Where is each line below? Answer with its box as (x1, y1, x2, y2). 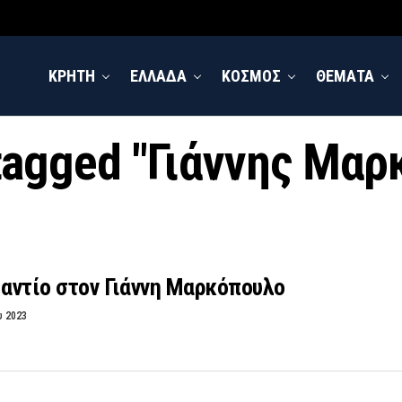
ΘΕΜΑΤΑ (316, 66, 374, 85)
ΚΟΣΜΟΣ (222, 66, 281, 85)
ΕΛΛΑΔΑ (130, 66, 187, 85)
